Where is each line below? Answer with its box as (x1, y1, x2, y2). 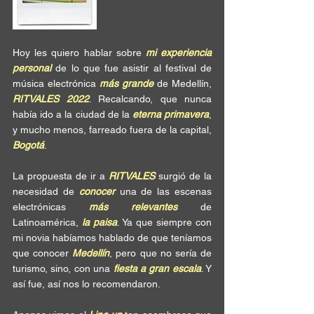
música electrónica (13, 78, 100, 89)
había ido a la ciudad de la (13, 109, 132, 120)
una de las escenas (114, 186, 212, 197)
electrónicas (13, 201, 89, 212)
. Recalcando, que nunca (88, 93, 212, 104)
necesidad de (13, 186, 79, 197)
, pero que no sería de (109, 247, 212, 259)
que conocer (13, 247, 73, 259)
